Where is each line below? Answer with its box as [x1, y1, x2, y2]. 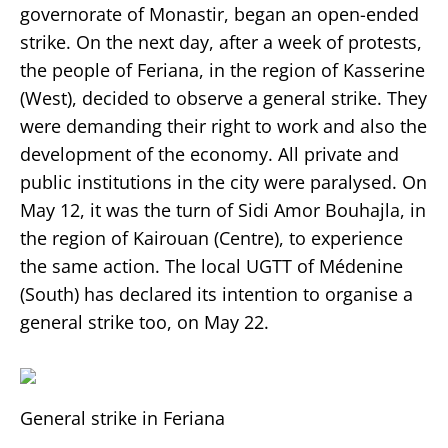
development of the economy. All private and [20, 141, 399, 166]
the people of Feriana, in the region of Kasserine [20, 57, 425, 82]
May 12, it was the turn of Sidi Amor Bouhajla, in [20, 197, 426, 222]
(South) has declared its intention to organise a [20, 281, 413, 306]
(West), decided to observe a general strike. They [20, 85, 427, 110]
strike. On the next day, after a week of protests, [20, 29, 422, 54]
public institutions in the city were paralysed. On [20, 169, 427, 194]
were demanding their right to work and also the [20, 113, 427, 138]
